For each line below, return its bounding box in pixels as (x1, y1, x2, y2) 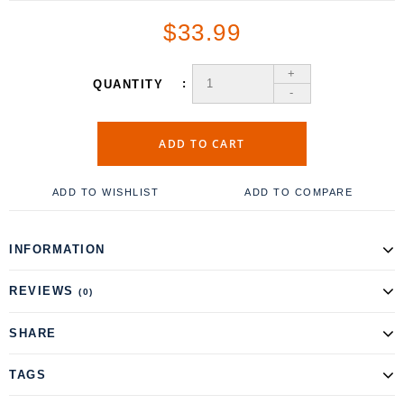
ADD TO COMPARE (244, 186, 353, 197)
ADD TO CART (159, 135, 245, 151)
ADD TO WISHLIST (51, 186, 160, 197)
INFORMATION (9, 242, 106, 256)
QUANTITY (93, 77, 169, 91)
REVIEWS (9, 283, 78, 298)
